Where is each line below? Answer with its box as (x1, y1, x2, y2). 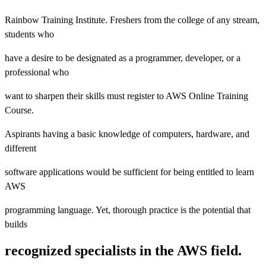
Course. (5, 104, 34, 115)
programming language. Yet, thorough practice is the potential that (5, 204, 251, 215)
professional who (5, 66, 69, 77)
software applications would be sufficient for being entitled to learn (5, 166, 254, 177)
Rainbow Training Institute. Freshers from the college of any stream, (5, 14, 259, 25)
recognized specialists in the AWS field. (5, 242, 242, 258)
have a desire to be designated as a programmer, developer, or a (5, 52, 240, 63)
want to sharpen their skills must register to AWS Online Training (5, 90, 248, 101)
